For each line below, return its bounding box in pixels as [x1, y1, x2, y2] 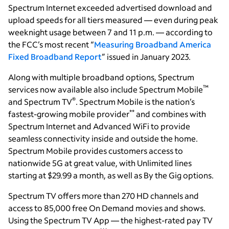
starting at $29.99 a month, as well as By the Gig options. [8, 170, 214, 181]
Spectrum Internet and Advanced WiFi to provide [8, 121, 190, 132]
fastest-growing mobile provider [8, 108, 129, 120]
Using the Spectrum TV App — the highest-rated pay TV [8, 215, 213, 226]
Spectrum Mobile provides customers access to [8, 145, 183, 156]
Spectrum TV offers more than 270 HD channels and [8, 190, 199, 201]
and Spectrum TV [8, 96, 72, 107]
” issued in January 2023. [102, 51, 191, 62]
